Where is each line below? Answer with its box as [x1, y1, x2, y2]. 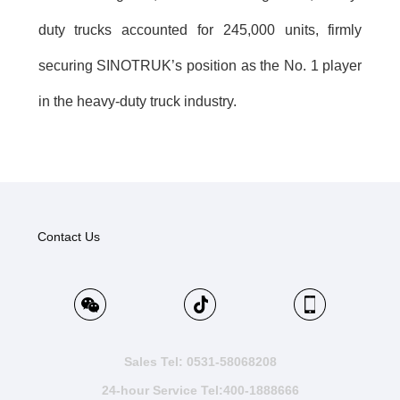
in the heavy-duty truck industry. [37, 94, 237, 110]
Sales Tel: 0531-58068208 [123, 354, 277, 369]
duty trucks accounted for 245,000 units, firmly [37, 22, 362, 38]
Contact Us [37, 229, 101, 244]
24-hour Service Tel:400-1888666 [101, 382, 299, 397]
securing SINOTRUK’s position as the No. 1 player [37, 58, 362, 74]
